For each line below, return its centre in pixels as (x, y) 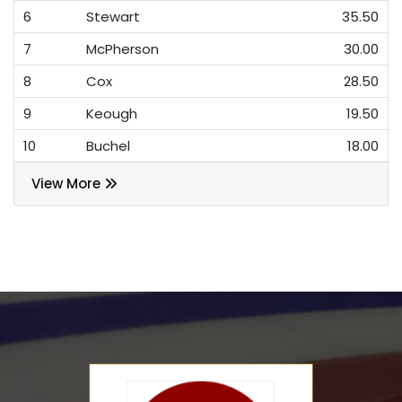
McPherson (122, 49)
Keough (112, 114)
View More (67, 184)
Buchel (108, 146)
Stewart (113, 17)
